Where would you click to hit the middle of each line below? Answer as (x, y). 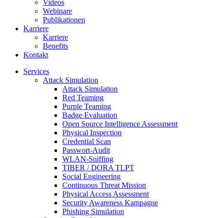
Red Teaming (83, 97)
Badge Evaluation (90, 115)
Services (36, 71)
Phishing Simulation (93, 211)
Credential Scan (87, 141)
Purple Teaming (87, 106)
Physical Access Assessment (106, 194)
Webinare (57, 11)
